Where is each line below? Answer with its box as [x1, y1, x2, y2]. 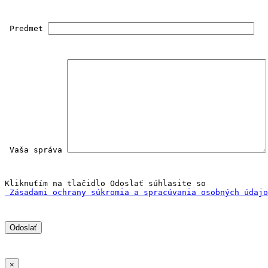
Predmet [5, 24, 48, 33]
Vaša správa [5, 145, 67, 155]
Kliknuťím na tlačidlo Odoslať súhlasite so [5, 179, 206, 188]
